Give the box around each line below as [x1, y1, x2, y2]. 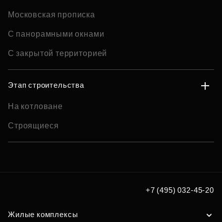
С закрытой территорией [8, 49, 108, 57]
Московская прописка [8, 10, 95, 19]
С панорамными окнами [8, 30, 105, 38]
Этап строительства [8, 81, 85, 89]
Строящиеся [8, 121, 59, 130]
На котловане [8, 102, 63, 111]
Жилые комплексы [8, 210, 78, 219]
